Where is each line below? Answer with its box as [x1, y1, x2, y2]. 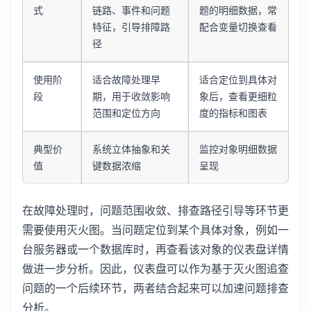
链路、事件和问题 [92, 2, 171, 19]
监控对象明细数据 [199, 141, 278, 158]
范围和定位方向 [92, 105, 161, 121]
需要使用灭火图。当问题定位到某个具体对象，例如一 [22, 221, 289, 239]
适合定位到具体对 [199, 72, 278, 88]
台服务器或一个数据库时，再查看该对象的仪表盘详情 [22, 240, 289, 259]
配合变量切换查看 [199, 19, 278, 35]
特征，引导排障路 [92, 19, 171, 35]
